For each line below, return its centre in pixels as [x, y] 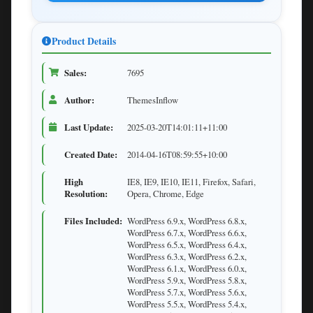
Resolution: [86, 194]
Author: [79, 100]
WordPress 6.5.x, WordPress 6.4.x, [187, 245]
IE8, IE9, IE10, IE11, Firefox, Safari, [191, 182]
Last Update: [89, 128]
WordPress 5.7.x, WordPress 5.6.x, [187, 292]
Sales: [75, 73]
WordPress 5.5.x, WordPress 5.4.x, [187, 304]
